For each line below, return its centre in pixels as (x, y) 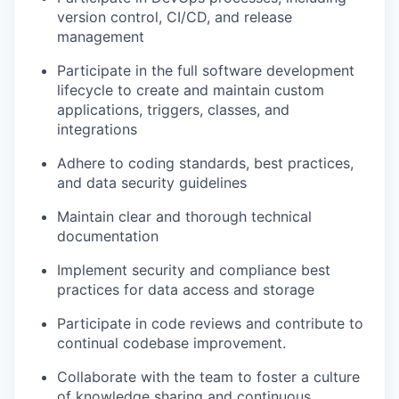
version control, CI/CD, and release (175, 17)
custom (299, 90)
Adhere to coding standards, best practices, (205, 163)
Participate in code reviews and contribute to (210, 323)
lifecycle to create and (133, 90)
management (101, 37)
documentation (108, 236)
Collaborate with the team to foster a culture (208, 377)
